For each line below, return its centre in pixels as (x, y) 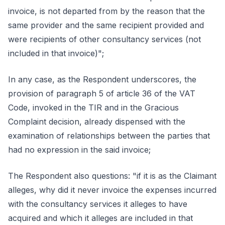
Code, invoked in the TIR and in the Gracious (93, 107)
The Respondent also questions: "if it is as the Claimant (112, 176)
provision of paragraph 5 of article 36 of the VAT (102, 93)
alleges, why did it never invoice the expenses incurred (112, 190)
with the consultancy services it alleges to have (98, 204)
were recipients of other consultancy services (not (104, 39)
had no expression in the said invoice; (79, 150)
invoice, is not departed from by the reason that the (106, 11)
